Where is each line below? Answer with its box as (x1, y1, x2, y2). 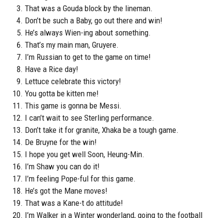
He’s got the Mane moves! (25, 186, 108, 196)
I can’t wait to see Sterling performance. (25, 113, 154, 123)
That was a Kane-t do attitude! (25, 198, 123, 208)
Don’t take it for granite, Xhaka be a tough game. (25, 125, 179, 135)
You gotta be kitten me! (25, 89, 99, 99)
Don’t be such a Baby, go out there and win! (25, 16, 163, 26)
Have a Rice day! (25, 64, 78, 74)
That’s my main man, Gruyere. (25, 40, 119, 50)
